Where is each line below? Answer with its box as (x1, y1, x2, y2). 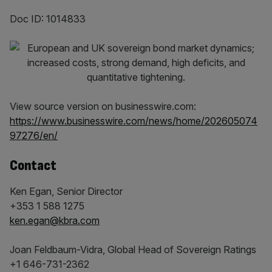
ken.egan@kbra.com (10, 214, 100, 226)
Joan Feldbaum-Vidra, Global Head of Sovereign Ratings (10, 243, 256, 256)
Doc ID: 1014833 (10, 13, 86, 25)
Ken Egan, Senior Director (10, 185, 123, 197)
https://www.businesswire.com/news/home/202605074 (10, 115, 257, 127)
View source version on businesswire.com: (10, 100, 196, 112)
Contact (10, 157, 56, 174)
